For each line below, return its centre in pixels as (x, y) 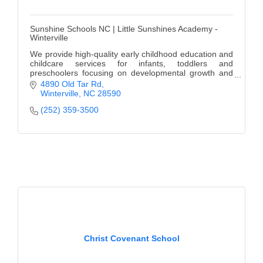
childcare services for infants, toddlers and (131, 64)
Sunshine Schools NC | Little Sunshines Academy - (124, 29)
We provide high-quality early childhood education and (131, 54)
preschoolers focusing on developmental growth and (131, 73)
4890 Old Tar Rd (71, 84)
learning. (46, 82)
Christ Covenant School (131, 238)
